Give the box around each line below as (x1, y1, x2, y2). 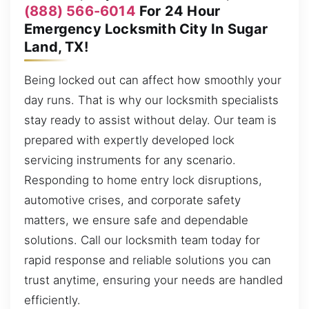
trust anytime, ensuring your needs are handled (24, 272, 283, 287)
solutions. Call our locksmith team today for (24, 232, 260, 247)
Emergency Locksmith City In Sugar (24, 20, 268, 37)
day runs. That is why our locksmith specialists (24, 92, 279, 107)
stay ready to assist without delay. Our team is (24, 112, 277, 127)
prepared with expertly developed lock (24, 132, 235, 147)
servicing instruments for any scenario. (24, 152, 236, 167)
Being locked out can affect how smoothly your (24, 72, 281, 87)
